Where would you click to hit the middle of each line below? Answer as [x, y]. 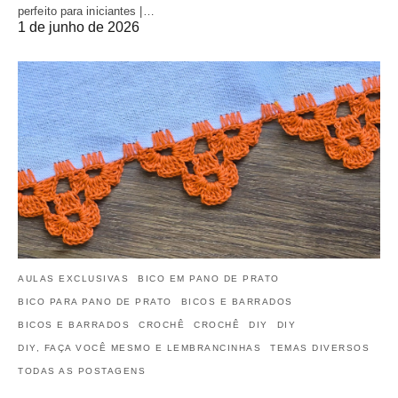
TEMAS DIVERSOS [320, 348]
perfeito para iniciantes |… [86, 12]
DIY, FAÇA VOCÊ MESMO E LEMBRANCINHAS [139, 348]
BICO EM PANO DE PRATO [209, 279]
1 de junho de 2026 [79, 28]
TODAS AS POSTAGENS [82, 371]
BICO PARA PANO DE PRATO [95, 302]
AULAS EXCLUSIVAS [73, 279]
